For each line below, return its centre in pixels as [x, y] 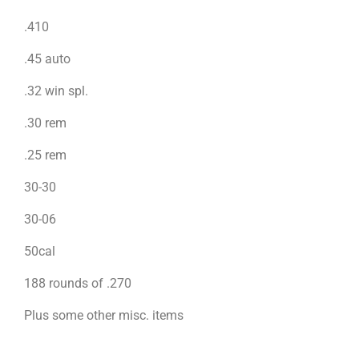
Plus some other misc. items [104, 315]
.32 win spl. [56, 91]
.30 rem [45, 123]
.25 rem [45, 155]
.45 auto [47, 58]
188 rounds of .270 [79, 283]
